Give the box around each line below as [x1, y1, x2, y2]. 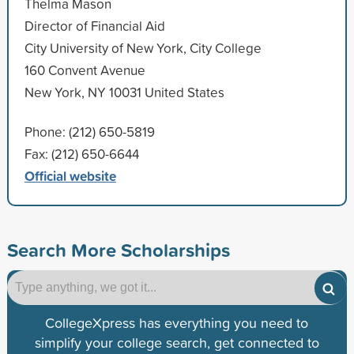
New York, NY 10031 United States [24, 82, 224, 101]
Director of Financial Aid [24, 16, 165, 35]
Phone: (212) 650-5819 [24, 122, 155, 141]
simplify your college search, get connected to [34, 332, 319, 352]
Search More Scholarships [6, 235, 230, 263]
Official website [24, 165, 116, 186]
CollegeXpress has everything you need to [45, 312, 309, 333]
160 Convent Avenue [24, 60, 145, 79]
